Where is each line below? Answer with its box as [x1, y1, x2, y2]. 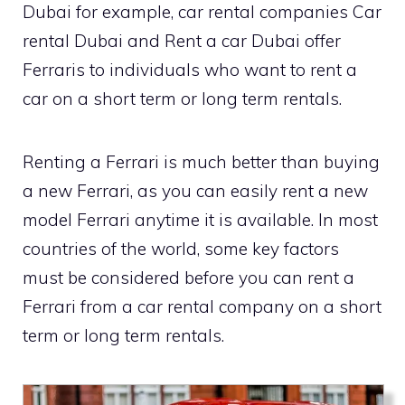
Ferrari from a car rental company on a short [23, 295, 381, 317]
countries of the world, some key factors [23, 237, 339, 259]
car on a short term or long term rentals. [23, 87, 342, 109]
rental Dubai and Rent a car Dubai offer [23, 29, 341, 52]
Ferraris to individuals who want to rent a [23, 58, 357, 80]
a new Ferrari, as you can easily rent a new [23, 179, 368, 202]
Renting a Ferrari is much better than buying [23, 150, 380, 173]
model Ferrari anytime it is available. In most [23, 208, 378, 231]
